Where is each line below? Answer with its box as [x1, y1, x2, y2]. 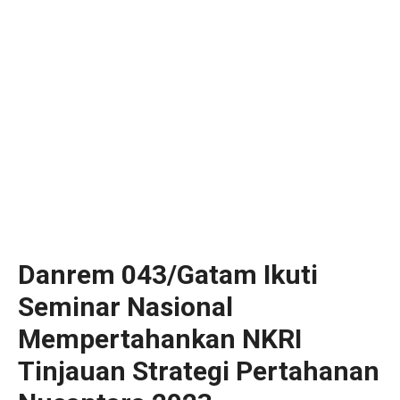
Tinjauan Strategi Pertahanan [18, 355, 379, 387]
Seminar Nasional [18, 291, 233, 322]
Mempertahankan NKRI [18, 323, 302, 354]
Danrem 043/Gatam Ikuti [18, 259, 318, 290]
